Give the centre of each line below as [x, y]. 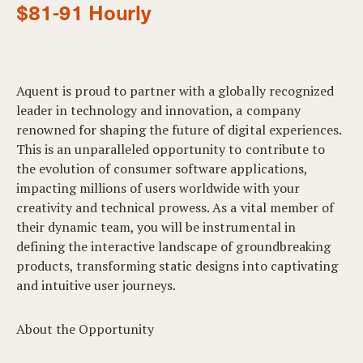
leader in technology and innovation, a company [158, 110]
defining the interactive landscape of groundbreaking [173, 246]
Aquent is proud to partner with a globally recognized [175, 91]
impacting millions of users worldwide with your [158, 188]
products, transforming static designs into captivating [177, 266]
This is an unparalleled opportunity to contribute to [171, 149]
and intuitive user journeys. [96, 285]
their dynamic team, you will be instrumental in [156, 227]
